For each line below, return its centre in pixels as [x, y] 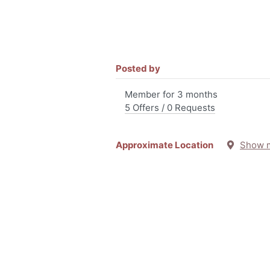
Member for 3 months [171, 94]
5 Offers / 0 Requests [170, 108]
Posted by [138, 68]
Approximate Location [171, 145]
